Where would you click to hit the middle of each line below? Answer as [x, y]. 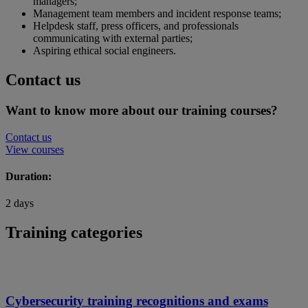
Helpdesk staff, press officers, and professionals [136, 26]
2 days [20, 203]
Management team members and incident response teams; [157, 14]
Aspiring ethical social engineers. [104, 51]
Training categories [74, 233]
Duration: [29, 177]
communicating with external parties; [113, 38]
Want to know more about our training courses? [142, 111]
